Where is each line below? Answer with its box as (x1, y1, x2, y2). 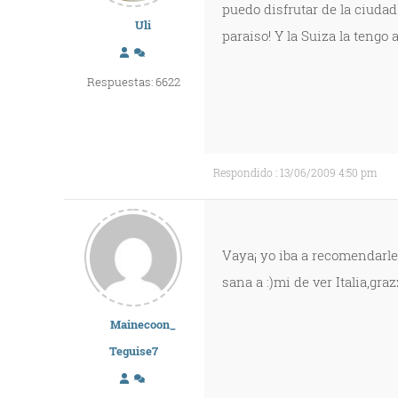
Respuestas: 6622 (86, 74, 180, 90)
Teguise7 (108, 343, 158, 359)
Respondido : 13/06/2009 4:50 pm (213, 165, 377, 179)
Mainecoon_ (110, 316, 177, 332)
